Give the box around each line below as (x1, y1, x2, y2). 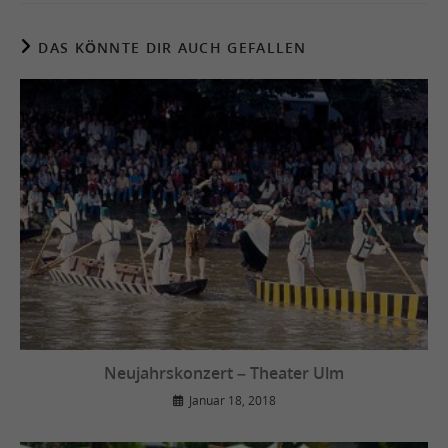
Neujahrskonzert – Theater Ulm (104, 361, 344, 384)
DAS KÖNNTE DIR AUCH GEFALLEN (38, 38, 307, 57)
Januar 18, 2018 (188, 391, 276, 409)
